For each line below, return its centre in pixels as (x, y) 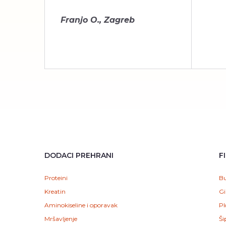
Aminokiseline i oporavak (81, 205)
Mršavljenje (61, 219)
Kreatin (55, 191)
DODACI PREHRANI (79, 155)
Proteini (56, 178)
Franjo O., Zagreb (98, 20)
